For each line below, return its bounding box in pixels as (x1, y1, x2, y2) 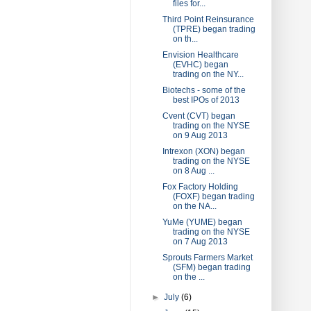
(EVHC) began (172, 59, 228, 69)
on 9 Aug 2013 (172, 130, 228, 140)
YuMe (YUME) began (162, 217, 242, 227)
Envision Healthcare (162, 49, 239, 60)
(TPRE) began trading (172, 24, 255, 34)
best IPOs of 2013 (172, 94, 239, 105)
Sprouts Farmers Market (162, 252, 253, 262)
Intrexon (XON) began (162, 146, 245, 156)
